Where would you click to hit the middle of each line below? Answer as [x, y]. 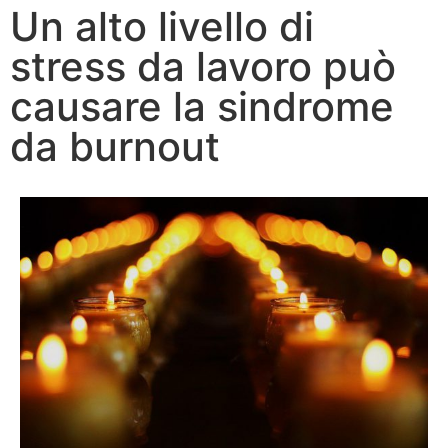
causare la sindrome [202, 106]
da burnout [115, 146]
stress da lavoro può [203, 66]
